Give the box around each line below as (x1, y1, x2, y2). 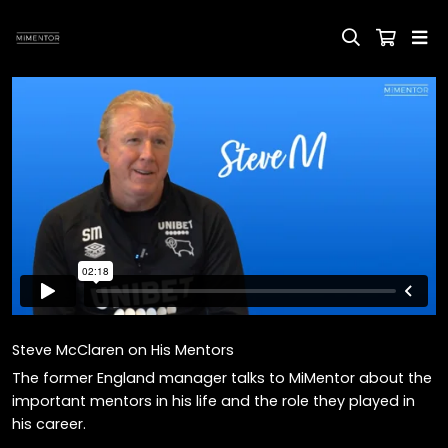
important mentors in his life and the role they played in (12, 390, 415, 411)
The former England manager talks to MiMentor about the (12, 367, 432, 388)
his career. (12, 413, 86, 434)
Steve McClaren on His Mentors (12, 339, 234, 360)
